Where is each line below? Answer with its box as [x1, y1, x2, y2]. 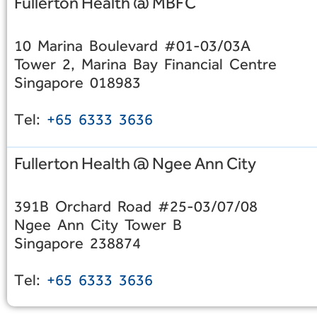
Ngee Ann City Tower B [14, 215, 182, 234]
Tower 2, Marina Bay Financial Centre [14, 55, 277, 74]
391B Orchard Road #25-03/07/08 [14, 197, 258, 215]
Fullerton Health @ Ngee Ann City [14, 153, 256, 173]
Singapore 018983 [14, 74, 141, 92]
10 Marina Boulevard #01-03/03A [14, 37, 250, 55]
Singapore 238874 [14, 234, 141, 252]
